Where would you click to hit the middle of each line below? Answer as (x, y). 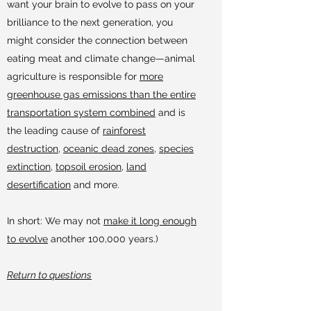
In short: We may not (55, 221)
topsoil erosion (89, 167)
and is (170, 112)
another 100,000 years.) (103, 239)
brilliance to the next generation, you (90, 22)
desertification (39, 185)
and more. (95, 185)
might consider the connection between (97, 40)
